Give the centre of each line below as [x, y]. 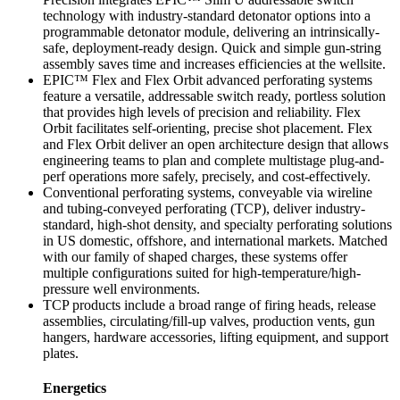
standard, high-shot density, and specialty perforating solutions [217, 224]
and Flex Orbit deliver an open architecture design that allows [216, 144]
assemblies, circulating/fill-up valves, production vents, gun [209, 321]
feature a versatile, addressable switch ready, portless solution [214, 96]
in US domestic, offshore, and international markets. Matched [215, 240]
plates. [61, 353]
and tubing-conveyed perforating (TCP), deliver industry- [204, 208]
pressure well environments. [121, 288]
